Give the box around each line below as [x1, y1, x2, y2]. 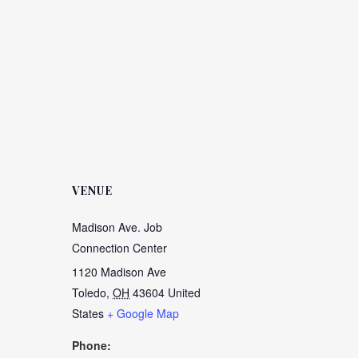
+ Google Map [107, 305, 179, 321]
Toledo [72, 284, 106, 300]
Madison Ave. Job [72, 219, 162, 235]
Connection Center [72, 240, 167, 256]
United [168, 284, 201, 300]
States [72, 305, 104, 321]
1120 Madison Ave [72, 264, 166, 280]
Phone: [72, 337, 111, 353]
